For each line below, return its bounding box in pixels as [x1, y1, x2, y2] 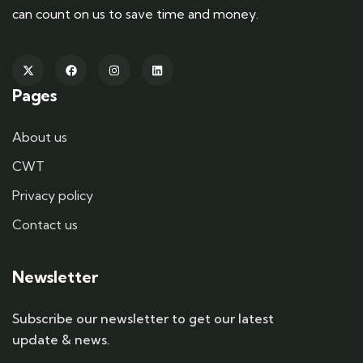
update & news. [12, 331, 110, 348]
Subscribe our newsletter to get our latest [12, 310, 274, 327]
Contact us [12, 216, 78, 233]
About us [12, 129, 67, 146]
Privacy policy [12, 187, 93, 204]
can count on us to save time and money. [12, 6, 258, 22]
